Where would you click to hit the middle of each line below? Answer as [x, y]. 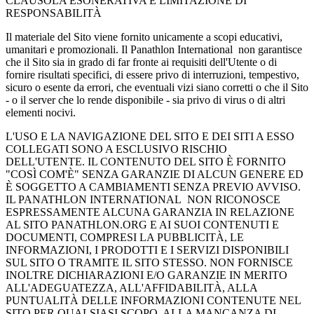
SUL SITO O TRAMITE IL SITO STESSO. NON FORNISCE [149, 262]
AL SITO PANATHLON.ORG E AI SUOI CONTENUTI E [142, 224]
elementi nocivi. [41, 112]
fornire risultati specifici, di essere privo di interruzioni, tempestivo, [152, 74]
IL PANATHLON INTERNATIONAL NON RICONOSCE [143, 199]
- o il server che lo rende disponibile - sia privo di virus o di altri [145, 100]
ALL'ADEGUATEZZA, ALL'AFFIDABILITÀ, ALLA [131, 287]
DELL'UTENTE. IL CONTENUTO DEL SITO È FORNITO [146, 161]
